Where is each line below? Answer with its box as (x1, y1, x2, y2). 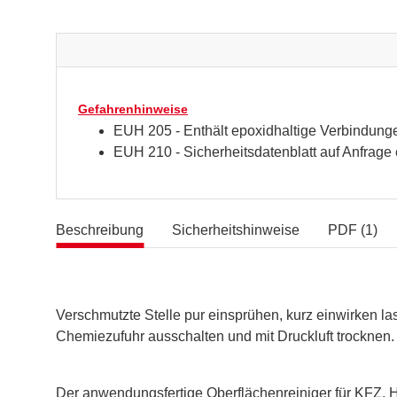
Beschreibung (56, 222, 144, 237)
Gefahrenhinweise (78, 102, 188, 116)
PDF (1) (328, 222, 378, 237)
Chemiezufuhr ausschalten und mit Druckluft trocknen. (56, 329, 394, 344)
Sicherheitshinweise (172, 222, 300, 237)
